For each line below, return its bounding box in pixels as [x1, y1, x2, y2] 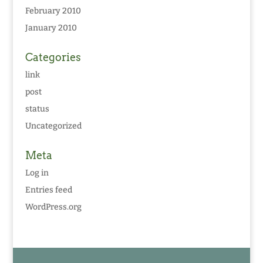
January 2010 [25, 23, 77, 33]
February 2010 [25, 6, 81, 16]
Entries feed [25, 185, 72, 195]
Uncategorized [25, 121, 82, 131]
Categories [25, 51, 81, 64]
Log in [25, 168, 49, 178]
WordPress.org [25, 202, 82, 213]
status [25, 104, 49, 114]
